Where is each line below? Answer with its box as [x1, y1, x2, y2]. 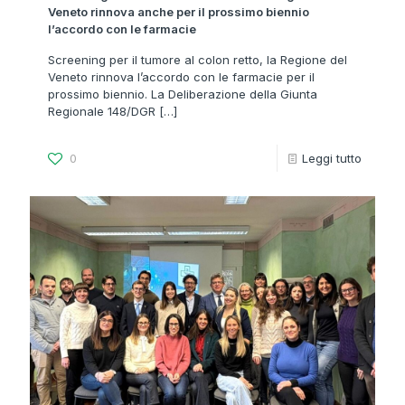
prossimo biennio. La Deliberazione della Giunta [48, 86, 317, 101]
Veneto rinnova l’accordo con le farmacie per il [48, 69, 315, 84]
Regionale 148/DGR [48, 103, 155, 118]
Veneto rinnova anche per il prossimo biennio [48, 4, 309, 19]
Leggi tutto [302, 150, 362, 165]
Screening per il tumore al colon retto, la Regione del [48, 52, 347, 67]
